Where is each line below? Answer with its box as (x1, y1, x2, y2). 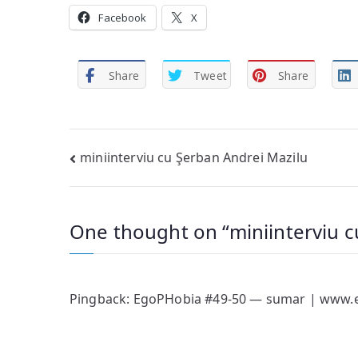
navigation (69, 177, 197, 211)
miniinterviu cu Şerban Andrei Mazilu (80, 148, 308, 166)
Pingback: (70, 289, 133, 308)
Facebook (98, 10, 147, 25)
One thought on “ (70, 217, 229, 245)
